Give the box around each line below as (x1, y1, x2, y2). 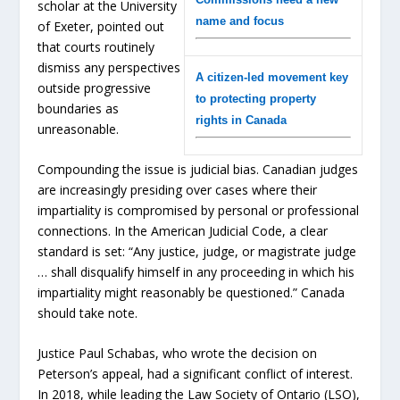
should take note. (37, 304, 138, 321)
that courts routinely (37, 37, 155, 55)
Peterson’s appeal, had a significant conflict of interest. (37, 365, 354, 383)
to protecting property (195, 91, 316, 105)
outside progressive (37, 79, 152, 96)
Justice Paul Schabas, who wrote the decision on (37, 345, 318, 362)
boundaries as (37, 99, 120, 117)
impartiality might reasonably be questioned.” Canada (37, 283, 346, 301)
